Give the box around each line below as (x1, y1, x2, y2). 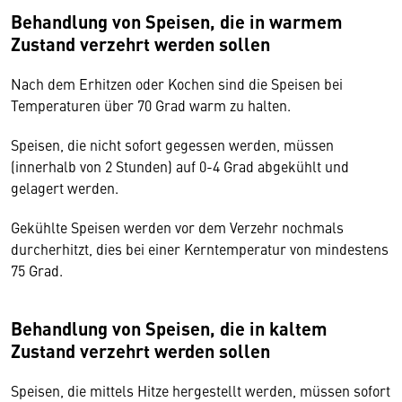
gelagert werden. (11, 178, 122, 197)
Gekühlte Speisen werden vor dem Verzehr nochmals (11, 217, 344, 237)
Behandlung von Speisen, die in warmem (11, 8, 343, 34)
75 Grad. (11, 260, 66, 280)
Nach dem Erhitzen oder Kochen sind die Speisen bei (11, 74, 343, 93)
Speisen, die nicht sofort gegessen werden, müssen (11, 135, 334, 154)
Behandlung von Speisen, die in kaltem (11, 315, 328, 341)
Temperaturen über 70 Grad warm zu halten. (11, 95, 294, 115)
